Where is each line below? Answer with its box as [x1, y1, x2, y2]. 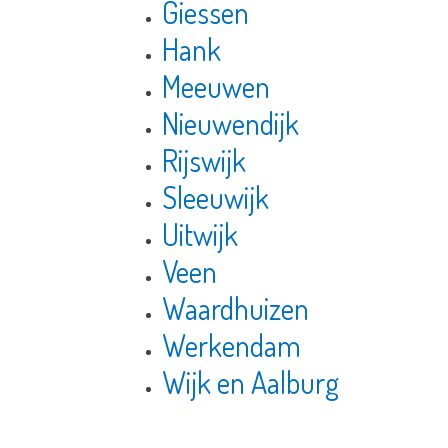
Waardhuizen [161, 289, 309, 328]
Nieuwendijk [161, 104, 299, 143]
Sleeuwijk [161, 178, 269, 217]
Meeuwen [161, 67, 270, 106]
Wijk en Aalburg [161, 363, 339, 402]
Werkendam [161, 326, 301, 365]
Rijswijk [161, 141, 246, 180]
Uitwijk [161, 215, 238, 254]
